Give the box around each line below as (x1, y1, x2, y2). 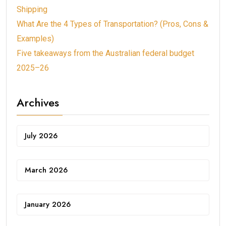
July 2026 (25, 130, 58, 141)
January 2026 (25, 198, 71, 210)
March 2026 (25, 164, 68, 176)
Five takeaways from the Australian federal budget (17, 48, 194, 58)
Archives (17, 94, 59, 110)
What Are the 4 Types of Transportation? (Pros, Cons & (17, 19, 208, 29)
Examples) (17, 33, 54, 43)
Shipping (17, 4, 47, 14)
